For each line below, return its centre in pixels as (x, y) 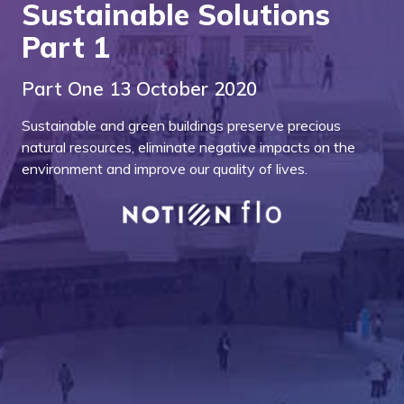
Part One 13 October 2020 (139, 89)
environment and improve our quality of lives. (165, 169)
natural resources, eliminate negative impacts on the (188, 147)
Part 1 (66, 47)
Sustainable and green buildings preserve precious (181, 126)
